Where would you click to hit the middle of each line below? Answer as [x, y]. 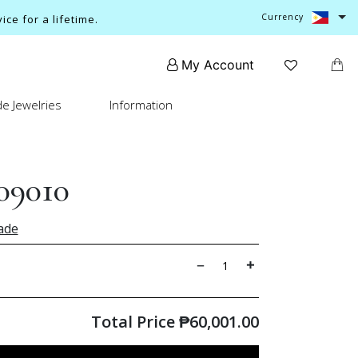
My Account [218, 65]
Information [141, 105]
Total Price [135, 321]
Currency [283, 17]
